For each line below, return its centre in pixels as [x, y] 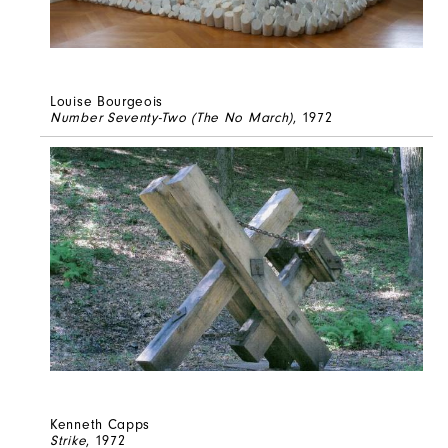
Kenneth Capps [100, 424]
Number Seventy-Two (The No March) [172, 117]
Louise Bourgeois [107, 101]
